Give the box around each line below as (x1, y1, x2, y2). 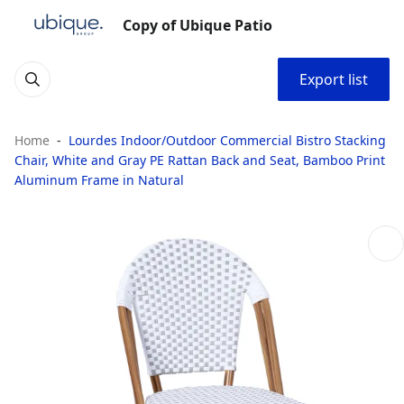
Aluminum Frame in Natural (14, 171, 184, 188)
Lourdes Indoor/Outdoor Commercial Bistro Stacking (69, 132, 386, 149)
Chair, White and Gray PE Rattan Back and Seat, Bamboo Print (14, 151, 385, 169)
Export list (299, 69, 368, 89)
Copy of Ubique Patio (123, 15, 272, 35)
